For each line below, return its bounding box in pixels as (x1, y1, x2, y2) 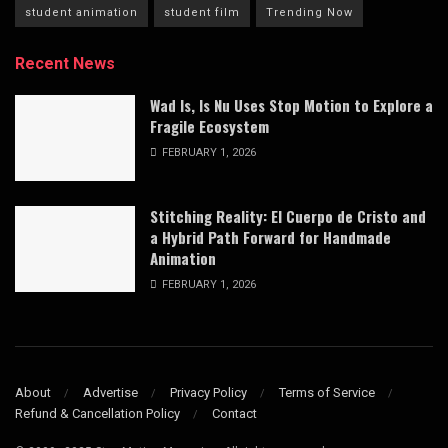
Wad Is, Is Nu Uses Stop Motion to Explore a (150, 94, 433, 117)
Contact (212, 405, 257, 421)
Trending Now (266, 6, 353, 20)
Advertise (83, 384, 138, 400)
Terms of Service (279, 384, 375, 400)
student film (164, 6, 240, 20)
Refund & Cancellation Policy (15, 405, 180, 421)
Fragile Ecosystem (150, 115, 269, 138)
